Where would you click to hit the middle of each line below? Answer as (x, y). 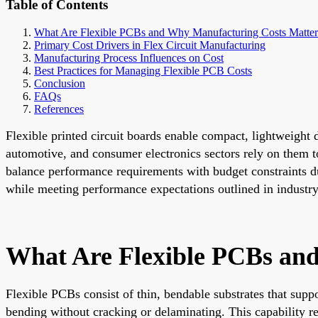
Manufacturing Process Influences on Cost (129, 57)
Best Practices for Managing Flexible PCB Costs (143, 70)
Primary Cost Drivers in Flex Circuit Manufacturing (150, 45)
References (59, 109)
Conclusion (60, 83)
